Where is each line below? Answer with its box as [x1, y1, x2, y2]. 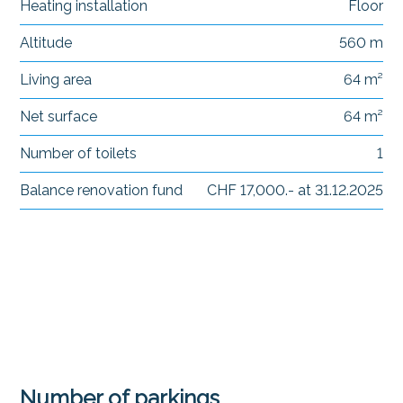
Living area [20, 70, 93, 88]
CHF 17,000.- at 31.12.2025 [206, 181, 383, 199]
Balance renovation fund [20, 181, 184, 199]
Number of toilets [20, 144, 138, 162]
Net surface [20, 107, 98, 125]
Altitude [20, 33, 73, 51]
